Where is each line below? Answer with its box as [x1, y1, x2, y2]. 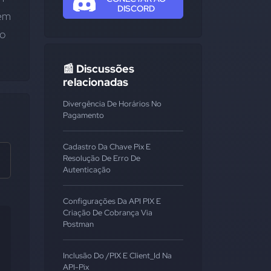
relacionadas [63, 75, 128, 89]
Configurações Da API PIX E [63, 196, 161, 206]
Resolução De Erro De [63, 153, 140, 163]
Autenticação [63, 165, 111, 175]
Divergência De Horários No [63, 99, 162, 109]
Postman [63, 219, 94, 229]
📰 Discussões [63, 62, 134, 76]
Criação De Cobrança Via [63, 207, 152, 218]
